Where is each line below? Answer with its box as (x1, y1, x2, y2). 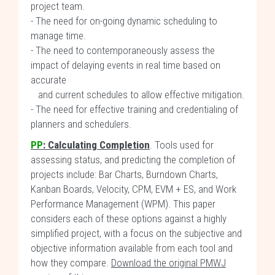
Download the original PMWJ (111, 257, 226, 269)
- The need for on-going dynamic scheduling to (31, 15, 217, 27)
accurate (31, 74, 66, 86)
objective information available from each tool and (31, 242, 233, 254)
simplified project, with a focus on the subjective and (31, 227, 242, 239)
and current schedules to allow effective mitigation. (31, 88, 244, 101)
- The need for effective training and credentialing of (31, 103, 238, 115)
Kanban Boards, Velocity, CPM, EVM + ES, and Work (31, 183, 236, 195)
